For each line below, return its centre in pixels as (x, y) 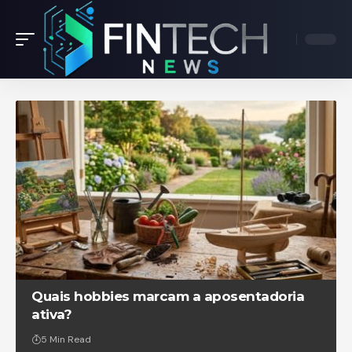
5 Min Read (66, 340)
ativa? (52, 315)
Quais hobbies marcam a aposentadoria (168, 297)
